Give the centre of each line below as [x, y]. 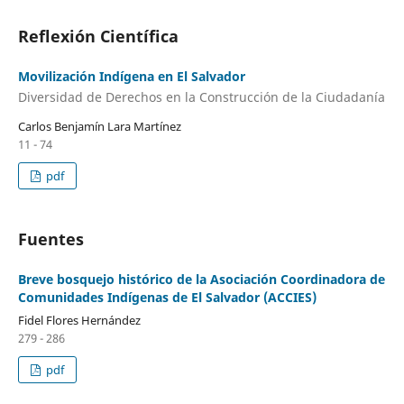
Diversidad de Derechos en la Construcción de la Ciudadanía [201, 97]
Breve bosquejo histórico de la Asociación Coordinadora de [201, 280]
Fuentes [50, 239]
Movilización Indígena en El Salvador [131, 76]
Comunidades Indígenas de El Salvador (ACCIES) [167, 298]
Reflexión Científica [98, 36]
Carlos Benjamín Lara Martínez [99, 127]
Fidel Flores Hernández [79, 321]
